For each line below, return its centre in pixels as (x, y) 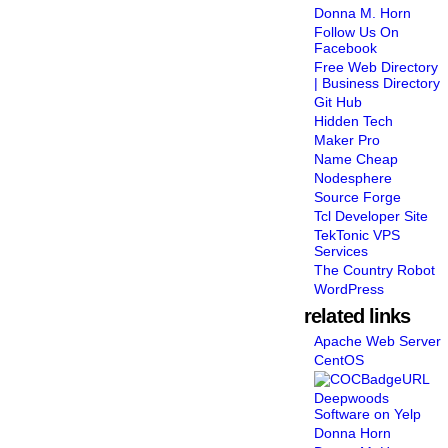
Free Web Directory (376, 66)
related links (357, 315)
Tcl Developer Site (371, 215)
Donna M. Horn (363, 12)
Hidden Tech (354, 120)
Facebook (346, 47)
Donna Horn (353, 432)
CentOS (339, 359)
